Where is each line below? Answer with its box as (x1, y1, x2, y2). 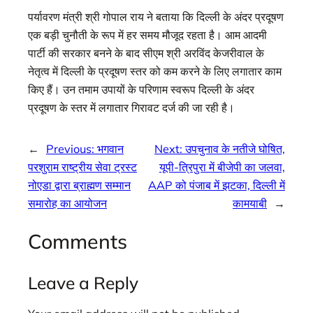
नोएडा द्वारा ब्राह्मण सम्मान (28, 177, 131, 192)
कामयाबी (233, 196, 267, 210)
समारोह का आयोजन (28, 196, 107, 210)
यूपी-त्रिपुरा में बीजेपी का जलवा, (159, 159, 285, 174)
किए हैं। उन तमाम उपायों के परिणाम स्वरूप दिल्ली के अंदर (28, 82, 254, 97)
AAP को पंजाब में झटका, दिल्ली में (148, 177, 285, 192)
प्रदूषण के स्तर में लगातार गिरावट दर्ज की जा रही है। (28, 101, 235, 115)
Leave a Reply (28, 271, 138, 293)
